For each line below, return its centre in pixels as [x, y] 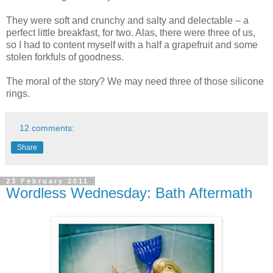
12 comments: [47, 128]
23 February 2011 [48, 181]
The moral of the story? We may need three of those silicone [135, 81]
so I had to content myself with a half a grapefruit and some [132, 44]
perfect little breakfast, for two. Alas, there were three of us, [131, 32]
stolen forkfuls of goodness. [65, 57]
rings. [18, 93]
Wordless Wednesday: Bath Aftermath [129, 193]
